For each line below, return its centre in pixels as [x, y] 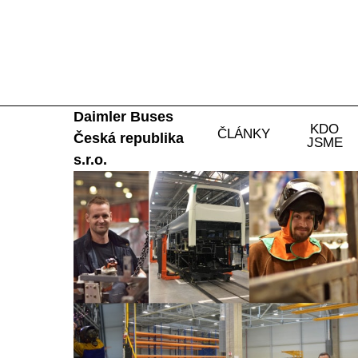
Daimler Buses [123, 116]
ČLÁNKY [244, 134]
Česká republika [129, 138]
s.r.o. [90, 159]
